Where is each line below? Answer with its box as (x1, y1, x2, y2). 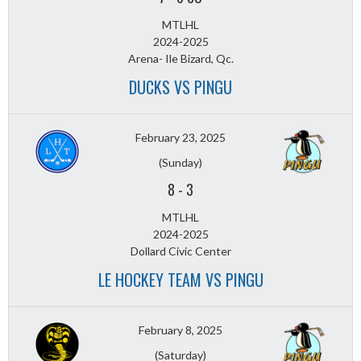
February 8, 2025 (139, 323, 222, 338)
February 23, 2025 (135, 131, 226, 145)
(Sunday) (159, 156, 202, 170)
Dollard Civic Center (130, 244, 231, 259)
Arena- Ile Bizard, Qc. (127, 52, 234, 66)
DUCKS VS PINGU (129, 75, 232, 100)
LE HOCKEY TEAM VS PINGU (98, 268, 263, 293)
